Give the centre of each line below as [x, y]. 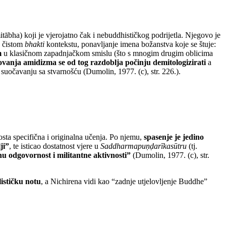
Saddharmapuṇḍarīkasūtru [144, 146]
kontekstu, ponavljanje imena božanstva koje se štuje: [130, 44]
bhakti [35, 44]
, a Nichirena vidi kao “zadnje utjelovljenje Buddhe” [124, 181]
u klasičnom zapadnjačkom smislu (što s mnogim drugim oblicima [107, 53]
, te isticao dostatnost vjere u [55, 146]
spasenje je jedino [174, 137]
